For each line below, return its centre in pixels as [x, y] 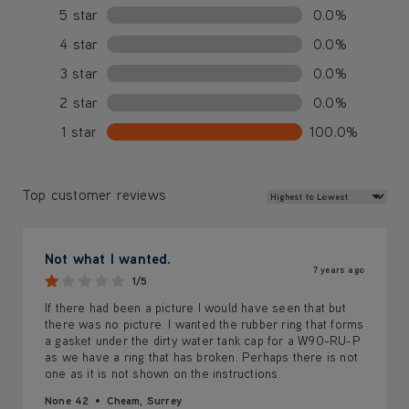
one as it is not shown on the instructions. [163, 374]
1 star [79, 131]
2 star [79, 102]
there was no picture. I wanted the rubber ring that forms [204, 325]
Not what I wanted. [108, 258]
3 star [79, 73]
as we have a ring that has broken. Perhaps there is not [202, 357]
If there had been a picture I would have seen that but [195, 308]
